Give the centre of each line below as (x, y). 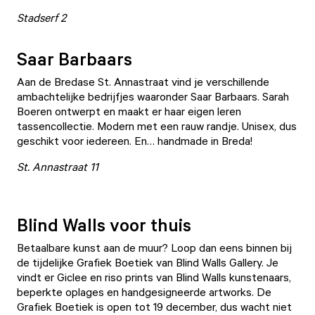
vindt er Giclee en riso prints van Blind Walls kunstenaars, (154, 277)
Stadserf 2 (41, 18)
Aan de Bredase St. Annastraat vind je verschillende (143, 82)
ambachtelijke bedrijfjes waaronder (104, 96)
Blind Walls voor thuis (104, 224)
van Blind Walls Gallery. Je (217, 262)
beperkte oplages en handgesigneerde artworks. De (144, 292)
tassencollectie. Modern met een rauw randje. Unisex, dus (157, 126)
